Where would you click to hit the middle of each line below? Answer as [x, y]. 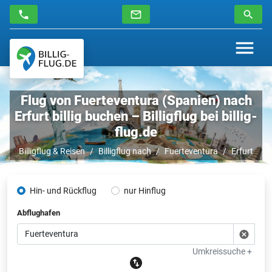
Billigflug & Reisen [52, 151]
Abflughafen [39, 212]
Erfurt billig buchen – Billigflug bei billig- [136, 116]
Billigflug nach [125, 151]
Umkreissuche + [222, 251]
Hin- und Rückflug [63, 190]
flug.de [136, 132]
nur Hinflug [145, 190]
